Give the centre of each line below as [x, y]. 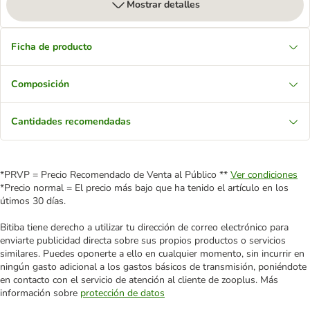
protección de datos [122, 293]
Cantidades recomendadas [71, 121]
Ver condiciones [264, 175]
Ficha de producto [52, 47]
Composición [40, 84]
